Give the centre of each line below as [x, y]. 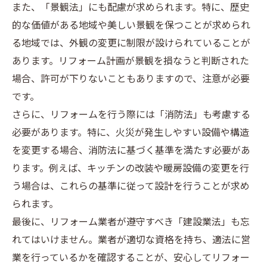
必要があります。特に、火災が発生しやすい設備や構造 [131, 133]
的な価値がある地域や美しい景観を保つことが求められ [131, 26]
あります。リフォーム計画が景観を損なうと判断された [131, 62]
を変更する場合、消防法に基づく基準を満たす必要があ [131, 151]
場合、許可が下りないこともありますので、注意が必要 [131, 80]
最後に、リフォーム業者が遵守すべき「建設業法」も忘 [131, 223]
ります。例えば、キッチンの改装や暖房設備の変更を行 [131, 169]
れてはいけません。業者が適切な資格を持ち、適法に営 [131, 240]
